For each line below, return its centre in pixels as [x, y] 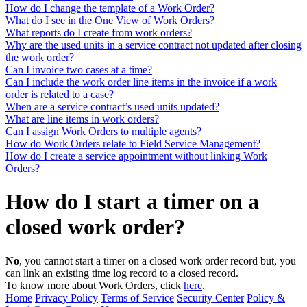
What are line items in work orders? [82, 119]
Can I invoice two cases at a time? [79, 69]
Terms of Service [137, 297]
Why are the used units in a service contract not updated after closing [153, 45]
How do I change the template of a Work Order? [110, 8]
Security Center [210, 297]
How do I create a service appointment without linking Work [136, 156]
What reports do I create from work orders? [99, 32]
